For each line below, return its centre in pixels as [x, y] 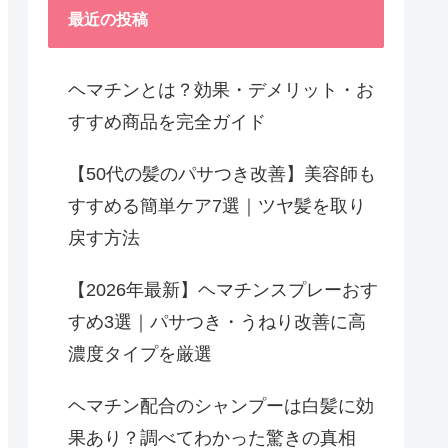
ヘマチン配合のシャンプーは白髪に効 [221, 405]
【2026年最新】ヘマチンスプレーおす [223, 289]
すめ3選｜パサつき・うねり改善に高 [217, 321]
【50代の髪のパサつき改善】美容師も [222, 173]
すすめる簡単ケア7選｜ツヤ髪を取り [217, 205]
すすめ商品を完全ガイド [167, 121]
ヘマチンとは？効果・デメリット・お [221, 89]
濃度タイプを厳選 [140, 353]
